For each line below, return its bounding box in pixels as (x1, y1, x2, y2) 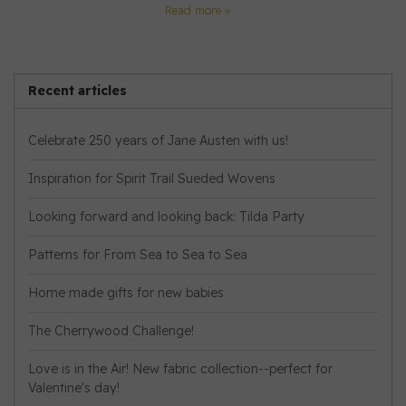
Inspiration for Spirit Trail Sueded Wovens (28, 169, 275, 187)
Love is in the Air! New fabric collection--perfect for (28, 360, 333, 377)
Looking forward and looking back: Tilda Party (28, 208, 304, 225)
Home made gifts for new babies (28, 284, 224, 301)
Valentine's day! (28, 379, 120, 396)
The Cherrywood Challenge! (28, 322, 194, 339)
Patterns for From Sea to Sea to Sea (28, 246, 247, 263)
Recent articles (28, 82, 127, 99)
